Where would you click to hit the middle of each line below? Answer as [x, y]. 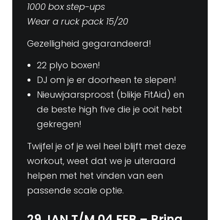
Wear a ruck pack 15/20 [78, 22]
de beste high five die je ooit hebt [110, 110]
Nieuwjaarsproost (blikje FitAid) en [110, 95]
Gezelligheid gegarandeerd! [90, 43]
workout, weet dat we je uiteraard [101, 161]
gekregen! [59, 124]
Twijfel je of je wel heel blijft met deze [107, 146]
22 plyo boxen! [69, 65]
